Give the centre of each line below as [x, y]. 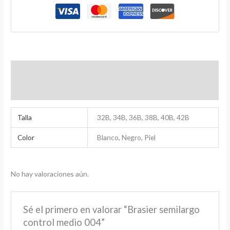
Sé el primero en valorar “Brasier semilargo [111, 209]
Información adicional [48, 70]
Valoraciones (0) [39, 90]
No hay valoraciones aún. [50, 174]
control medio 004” [64, 222]
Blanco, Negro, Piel [127, 137]
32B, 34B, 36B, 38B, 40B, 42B [143, 117]
